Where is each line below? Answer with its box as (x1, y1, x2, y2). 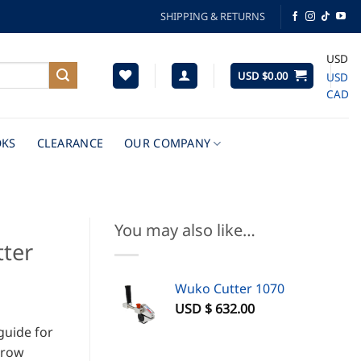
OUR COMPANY (124, 135, 211, 151)
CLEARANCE (36, 135, 104, 151)
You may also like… (114, 219, 255, 241)
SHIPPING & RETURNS (160, 9, 266, 23)
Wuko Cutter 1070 (175, 280, 284, 298)
